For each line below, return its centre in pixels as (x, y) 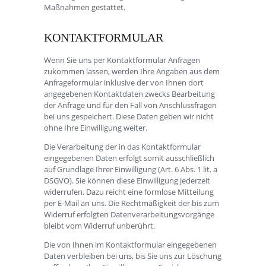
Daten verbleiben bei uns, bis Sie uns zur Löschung (133, 256)
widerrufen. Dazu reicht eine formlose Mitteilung (129, 191)
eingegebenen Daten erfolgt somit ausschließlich (129, 158)
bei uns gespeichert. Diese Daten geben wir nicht (129, 116)
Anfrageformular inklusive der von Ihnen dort (124, 82)
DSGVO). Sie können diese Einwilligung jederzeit (127, 180)
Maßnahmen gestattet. (85, 7)
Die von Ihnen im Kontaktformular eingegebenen (130, 244)
